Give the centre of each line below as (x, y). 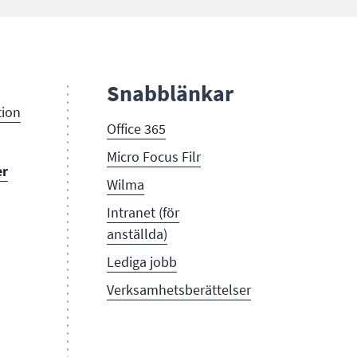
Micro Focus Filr (153, 157)
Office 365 (136, 129)
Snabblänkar (170, 94)
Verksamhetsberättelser (178, 290)
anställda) (137, 235)
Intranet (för (143, 213)
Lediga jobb (141, 263)
